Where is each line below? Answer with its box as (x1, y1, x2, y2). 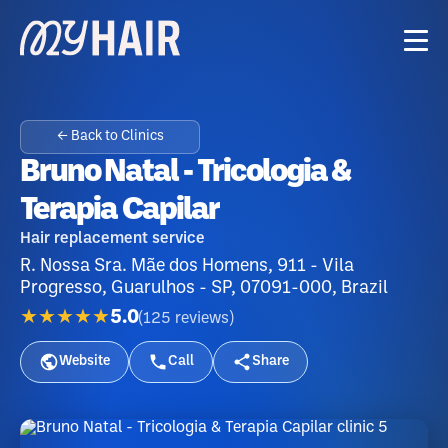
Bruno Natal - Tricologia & (20, 158, 349, 187)
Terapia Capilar (20, 196, 219, 225)
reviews (175, 310, 229, 326)
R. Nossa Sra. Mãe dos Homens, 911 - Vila (20, 258, 354, 274)
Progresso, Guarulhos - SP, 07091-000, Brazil (20, 280, 388, 296)
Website (59, 355, 110, 368)
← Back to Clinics (56, 130, 164, 143)
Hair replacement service (20, 231, 205, 246)
